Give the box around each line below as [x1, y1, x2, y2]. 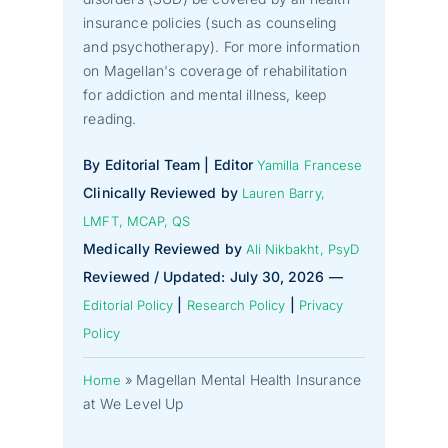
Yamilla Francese [257, 156, 363, 173]
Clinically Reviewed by [83, 183, 242, 201]
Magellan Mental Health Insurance [136, 370, 362, 388]
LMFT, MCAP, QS [83, 212, 191, 229]
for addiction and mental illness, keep [83, 85, 327, 103]
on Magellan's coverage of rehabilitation [83, 61, 347, 79]
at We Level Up [83, 394, 184, 412]
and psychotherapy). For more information [83, 37, 360, 55]
